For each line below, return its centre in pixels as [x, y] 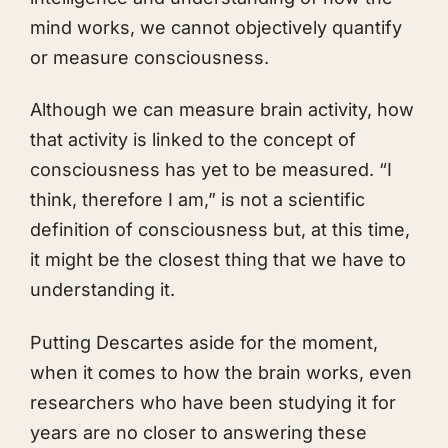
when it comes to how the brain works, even [221, 372]
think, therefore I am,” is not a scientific [197, 200]
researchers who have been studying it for [213, 402]
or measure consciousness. [149, 57]
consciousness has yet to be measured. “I [211, 170]
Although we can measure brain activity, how [222, 110]
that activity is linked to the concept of [193, 140]
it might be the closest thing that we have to [218, 260]
